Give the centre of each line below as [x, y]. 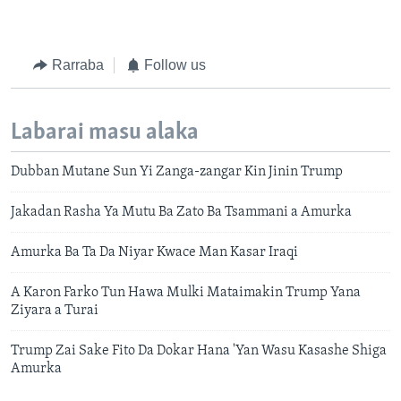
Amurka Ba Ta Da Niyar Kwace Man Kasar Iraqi [154, 253]
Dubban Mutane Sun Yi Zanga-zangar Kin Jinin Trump [177, 172]
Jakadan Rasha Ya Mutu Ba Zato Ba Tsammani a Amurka [181, 213]
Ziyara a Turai [55, 311]
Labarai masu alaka [105, 132]
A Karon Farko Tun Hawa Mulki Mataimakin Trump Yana [186, 293]
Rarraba [77, 65]
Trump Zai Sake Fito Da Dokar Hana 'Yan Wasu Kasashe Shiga [199, 351]
